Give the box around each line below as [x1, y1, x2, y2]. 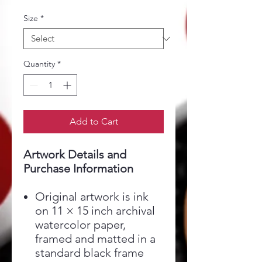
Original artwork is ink [35, 189, 149, 204]
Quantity [23, 58, 55, 69]
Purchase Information [23, 161, 133, 175]
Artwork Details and [23, 147, 126, 161]
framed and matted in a [35, 232, 156, 246]
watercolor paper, [35, 218, 126, 232]
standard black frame [35, 246, 144, 260]
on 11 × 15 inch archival [35, 204, 155, 218]
